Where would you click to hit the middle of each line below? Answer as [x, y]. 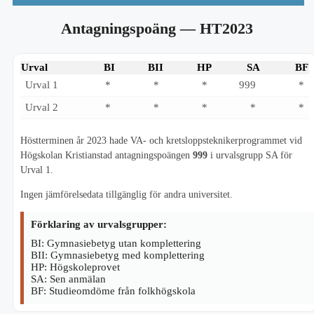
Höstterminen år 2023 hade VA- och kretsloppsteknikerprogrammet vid [161, 140]
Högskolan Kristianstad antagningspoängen [107, 155]
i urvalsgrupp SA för [250, 155]
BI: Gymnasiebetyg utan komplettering [116, 243]
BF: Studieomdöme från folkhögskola [113, 291]
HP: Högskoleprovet [75, 267]
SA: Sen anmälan [68, 279]
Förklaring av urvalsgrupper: [99, 224]
